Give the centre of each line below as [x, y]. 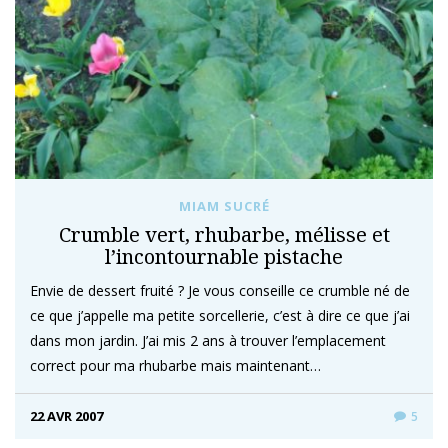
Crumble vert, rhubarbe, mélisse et [224, 234]
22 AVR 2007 [66, 416]
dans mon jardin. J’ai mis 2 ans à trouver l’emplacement [208, 340]
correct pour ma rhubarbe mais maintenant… [175, 365]
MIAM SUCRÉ [224, 206]
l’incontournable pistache [224, 256]
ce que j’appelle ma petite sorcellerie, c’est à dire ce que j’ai [220, 315]
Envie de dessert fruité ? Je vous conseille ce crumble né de [220, 290]
